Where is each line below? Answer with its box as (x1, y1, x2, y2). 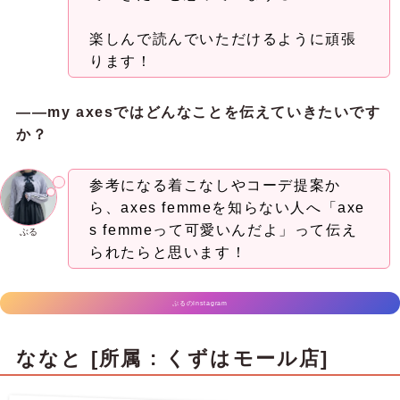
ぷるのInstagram (172, 298, 228, 307)
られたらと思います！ (89, 245, 247, 261)
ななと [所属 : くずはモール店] (15, 347, 329, 371)
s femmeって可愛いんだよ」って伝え (89, 222, 358, 238)
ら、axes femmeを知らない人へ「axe (89, 200, 366, 216)
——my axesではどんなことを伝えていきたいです (15, 104, 381, 121)
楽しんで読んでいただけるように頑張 (89, 31, 357, 47)
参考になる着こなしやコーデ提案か (89, 178, 341, 194)
